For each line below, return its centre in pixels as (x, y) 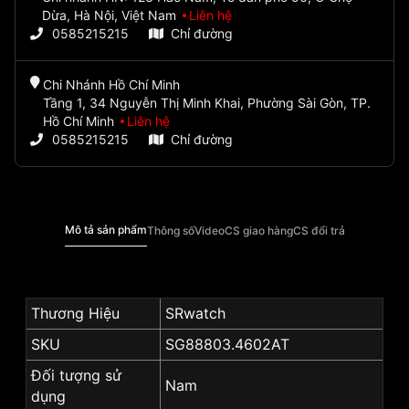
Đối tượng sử (76, 376)
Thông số (170, 230)
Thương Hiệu (75, 314)
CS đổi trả (319, 230)
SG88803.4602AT (227, 345)
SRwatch (195, 314)
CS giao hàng (258, 230)
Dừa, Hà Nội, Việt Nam (110, 16)
